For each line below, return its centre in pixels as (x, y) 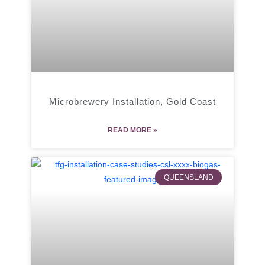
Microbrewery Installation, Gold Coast (132, 102)
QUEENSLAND (188, 177)
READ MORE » (132, 130)
